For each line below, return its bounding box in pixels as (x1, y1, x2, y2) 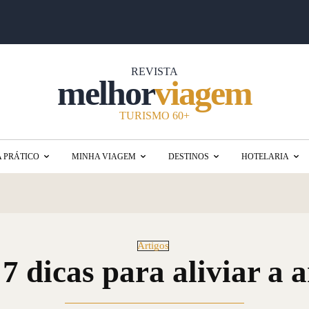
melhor (57, 74, 154, 112)
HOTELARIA (241, 152, 289, 161)
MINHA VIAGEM (72, 152, 136, 161)
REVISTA (131, 66, 178, 77)
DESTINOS (168, 152, 209, 161)
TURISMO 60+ (119, 110, 190, 121)
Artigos (137, 240, 169, 251)
